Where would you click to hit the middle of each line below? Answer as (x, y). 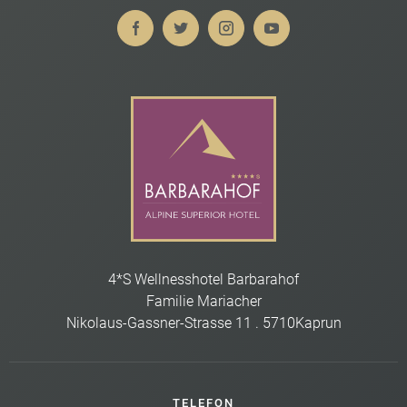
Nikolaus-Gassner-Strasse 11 (159, 323)
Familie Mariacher (203, 301)
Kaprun (318, 323)
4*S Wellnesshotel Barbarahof (203, 279)
